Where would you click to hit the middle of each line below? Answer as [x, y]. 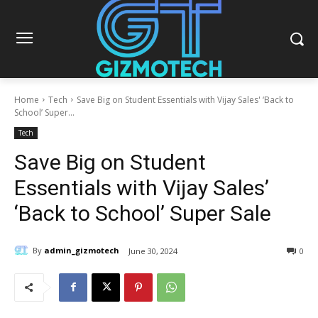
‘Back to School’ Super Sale [143, 213]
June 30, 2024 [153, 251]
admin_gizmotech [82, 251]
